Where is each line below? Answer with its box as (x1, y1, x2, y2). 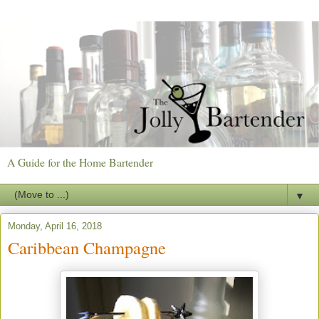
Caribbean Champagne (8, 235, 166, 259)
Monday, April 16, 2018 (8, 220, 102, 231)
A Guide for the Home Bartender (7, 154, 153, 169)
